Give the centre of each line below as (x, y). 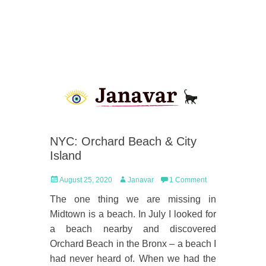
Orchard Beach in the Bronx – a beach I (133, 244)
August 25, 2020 (86, 180)
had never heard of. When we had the (133, 259)
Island (66, 156)
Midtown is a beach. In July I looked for (133, 214)
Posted (61, 179)
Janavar (141, 180)
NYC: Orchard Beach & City (123, 141)
